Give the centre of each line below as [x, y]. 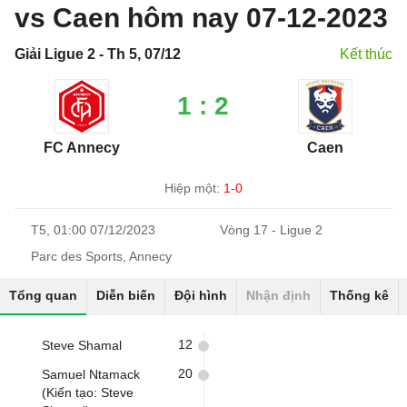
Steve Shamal [82, 345]
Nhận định [278, 295]
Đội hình [201, 295]
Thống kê [359, 295]
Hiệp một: [194, 188]
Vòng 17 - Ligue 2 [271, 230]
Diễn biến [126, 295]
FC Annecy [81, 148]
